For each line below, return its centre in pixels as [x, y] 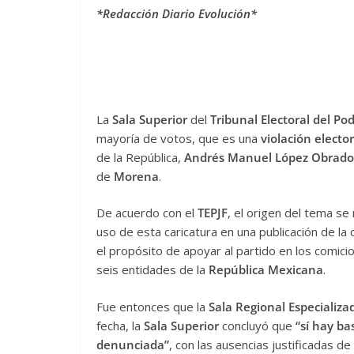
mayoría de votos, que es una [179, 138]
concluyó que [259, 325]
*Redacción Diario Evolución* [177, 14]
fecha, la [120, 325]
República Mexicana [266, 270]
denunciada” [133, 344]
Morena [136, 176]
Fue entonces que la [153, 306]
